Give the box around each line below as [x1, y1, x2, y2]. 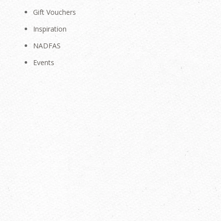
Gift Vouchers [33, 7, 76, 17]
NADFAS [33, 41, 61, 50]
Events [33, 58, 55, 67]
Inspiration [33, 24, 67, 34]
